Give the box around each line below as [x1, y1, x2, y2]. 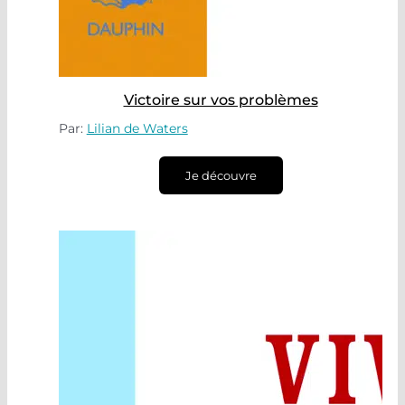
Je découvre [184, 168, 257, 183]
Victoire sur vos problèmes [123, 91, 318, 108]
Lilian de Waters [86, 120, 188, 137]
